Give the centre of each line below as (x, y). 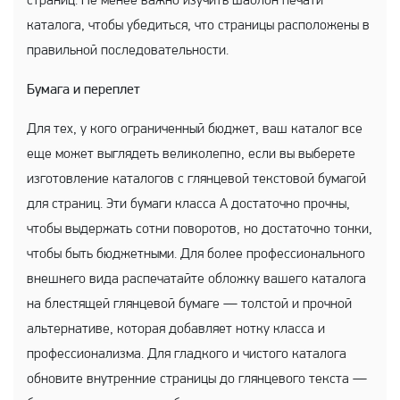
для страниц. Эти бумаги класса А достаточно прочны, (188, 204)
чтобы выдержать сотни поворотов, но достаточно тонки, (200, 229)
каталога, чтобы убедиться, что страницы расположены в (198, 26)
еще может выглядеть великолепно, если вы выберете (191, 154)
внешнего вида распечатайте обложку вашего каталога (196, 279)
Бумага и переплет (83, 90)
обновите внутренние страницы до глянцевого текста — (197, 379)
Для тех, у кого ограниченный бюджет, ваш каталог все (195, 129)
